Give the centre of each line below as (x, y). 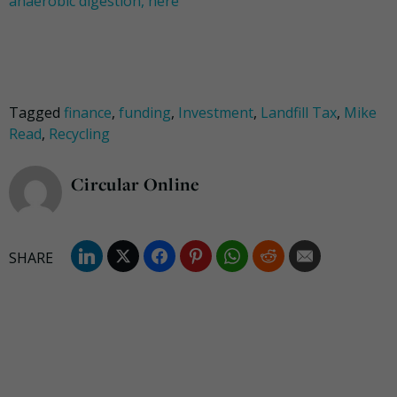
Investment (216, 113)
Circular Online (136, 184)
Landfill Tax (299, 113)
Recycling (79, 134)
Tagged (36, 113)
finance (88, 113)
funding (145, 113)
